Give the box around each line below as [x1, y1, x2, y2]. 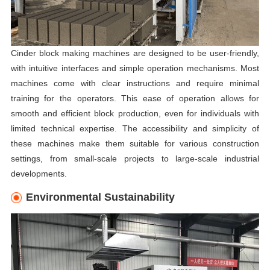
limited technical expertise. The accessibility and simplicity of [10, 124, 260, 134]
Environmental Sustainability [26, 191, 175, 204]
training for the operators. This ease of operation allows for [10, 93, 260, 104]
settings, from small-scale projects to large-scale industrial [10, 154, 260, 164]
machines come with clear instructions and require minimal [10, 78, 260, 89]
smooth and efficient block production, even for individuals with [10, 108, 260, 119]
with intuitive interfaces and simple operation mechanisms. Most [10, 63, 260, 74]
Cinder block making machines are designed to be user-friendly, [10, 48, 260, 58]
